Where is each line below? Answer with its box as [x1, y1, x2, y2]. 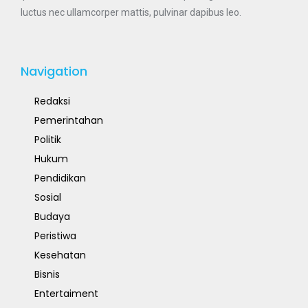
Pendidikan [34, 171, 86, 186]
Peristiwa [34, 229, 76, 243]
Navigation [21, 63, 87, 80]
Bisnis [34, 267, 60, 282]
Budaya [34, 210, 70, 224]
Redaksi [34, 94, 70, 109]
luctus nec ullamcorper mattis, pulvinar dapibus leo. [21, 6, 241, 18]
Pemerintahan [34, 113, 103, 128]
